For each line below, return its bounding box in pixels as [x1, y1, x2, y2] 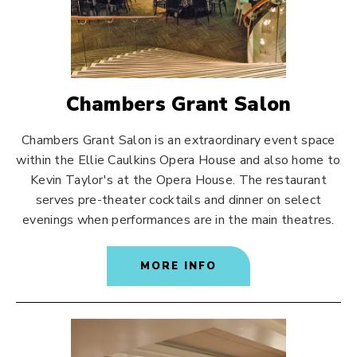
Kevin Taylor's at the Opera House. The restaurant [30, 171, 327, 189]
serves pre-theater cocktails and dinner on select [35, 191, 322, 209]
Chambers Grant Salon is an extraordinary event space [22, 131, 335, 149]
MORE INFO [140, 259, 217, 273]
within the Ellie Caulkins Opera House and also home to [16, 151, 341, 169]
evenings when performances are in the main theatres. [22, 211, 335, 229]
